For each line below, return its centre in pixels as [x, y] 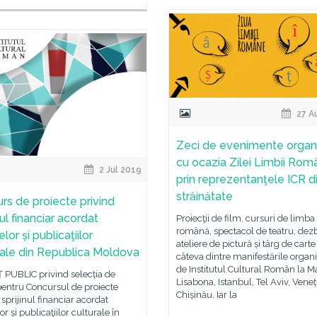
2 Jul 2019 [120, 170]
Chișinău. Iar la [207, 295]
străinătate [204, 196]
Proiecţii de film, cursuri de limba [246, 218]
